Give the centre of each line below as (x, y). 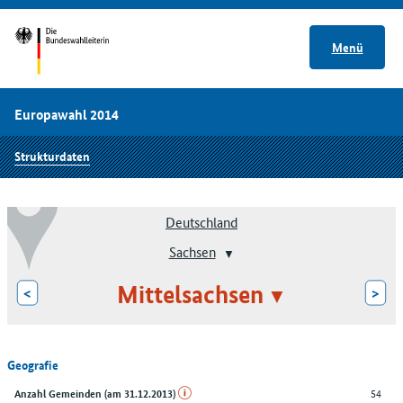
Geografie (33, 364)
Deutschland (201, 222)
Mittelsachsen (190, 294)
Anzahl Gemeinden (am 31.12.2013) (96, 392)
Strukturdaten (52, 155)
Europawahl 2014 (67, 115)
